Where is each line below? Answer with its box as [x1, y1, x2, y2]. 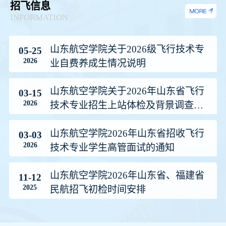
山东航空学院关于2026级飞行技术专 [50, 43, 205, 54]
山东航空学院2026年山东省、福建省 [50, 170, 205, 181]
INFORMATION [10, 12, 69, 22]
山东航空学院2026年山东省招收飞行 [50, 128, 205, 139]
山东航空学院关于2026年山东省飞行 [50, 86, 205, 97]
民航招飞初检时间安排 [50, 184, 146, 195]
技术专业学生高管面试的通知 [50, 142, 175, 153]
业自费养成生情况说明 [50, 58, 146, 69]
